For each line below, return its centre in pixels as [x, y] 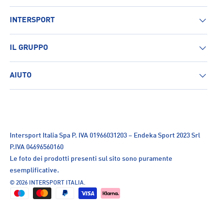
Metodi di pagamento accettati [48, 192]
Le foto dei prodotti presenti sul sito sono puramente [91, 159]
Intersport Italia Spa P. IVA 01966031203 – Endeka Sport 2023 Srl [105, 136]
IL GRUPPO [29, 48]
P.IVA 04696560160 [37, 147]
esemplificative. [34, 171]
